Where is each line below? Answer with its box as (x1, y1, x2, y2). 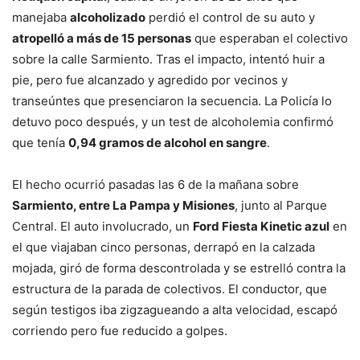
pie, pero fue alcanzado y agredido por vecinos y (12, 72, 288, 88)
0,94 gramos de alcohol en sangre (68, 134, 267, 150)
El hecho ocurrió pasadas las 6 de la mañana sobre (12, 176, 299, 192)
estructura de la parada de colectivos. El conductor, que (12, 280, 327, 297)
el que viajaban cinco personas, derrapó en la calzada (12, 239, 315, 255)
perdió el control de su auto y (145, 9, 315, 25)
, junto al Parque (235, 197, 327, 213)
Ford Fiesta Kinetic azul (193, 218, 329, 234)
